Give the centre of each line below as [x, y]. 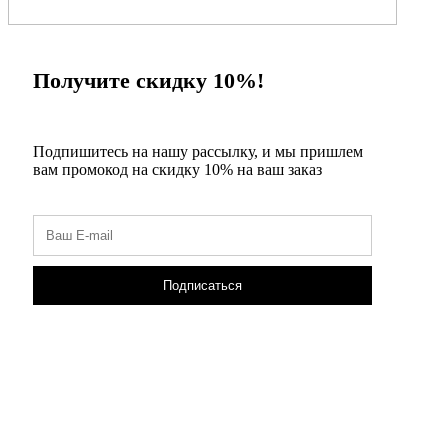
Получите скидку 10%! [148, 80]
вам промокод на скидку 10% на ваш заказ [177, 170]
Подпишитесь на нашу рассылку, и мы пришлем [198, 152]
